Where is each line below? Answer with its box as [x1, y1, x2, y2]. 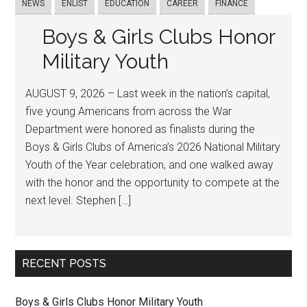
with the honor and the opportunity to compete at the [25, 176, 280, 189]
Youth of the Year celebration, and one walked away [25, 158, 274, 171]
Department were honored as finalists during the [25, 123, 256, 136]
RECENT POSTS [22, 257, 107, 270]
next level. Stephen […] [25, 194, 132, 207]
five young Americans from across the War [25, 105, 232, 118]
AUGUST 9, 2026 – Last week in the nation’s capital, [25, 87, 271, 100]
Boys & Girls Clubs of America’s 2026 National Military [25, 140, 281, 153]
